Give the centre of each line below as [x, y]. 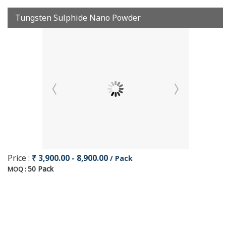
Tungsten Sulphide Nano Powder [78, 18]
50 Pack [41, 169]
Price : [20, 158]
